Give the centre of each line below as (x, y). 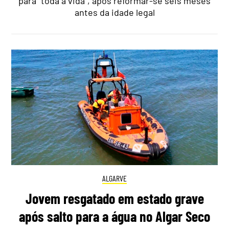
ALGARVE (114, 178)
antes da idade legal (114, 13)
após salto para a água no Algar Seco (114, 216)
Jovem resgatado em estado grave (114, 198)
